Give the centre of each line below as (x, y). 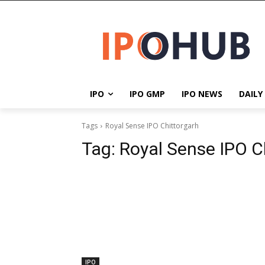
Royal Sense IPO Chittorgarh (152, 126)
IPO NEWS (202, 94)
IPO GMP (147, 94)
